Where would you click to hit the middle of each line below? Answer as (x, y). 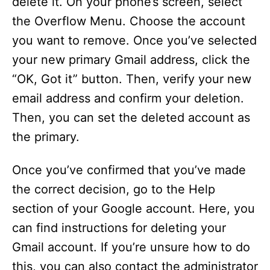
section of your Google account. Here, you (133, 209)
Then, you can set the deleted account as (131, 118)
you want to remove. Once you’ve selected (134, 40)
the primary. (46, 137)
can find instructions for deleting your (119, 228)
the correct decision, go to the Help (114, 189)
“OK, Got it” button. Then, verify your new (132, 79)
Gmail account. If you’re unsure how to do (131, 247)
